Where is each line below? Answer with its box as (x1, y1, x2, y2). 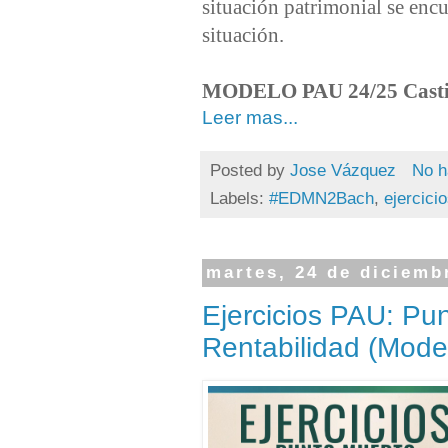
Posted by (210, 160, 290, 180)
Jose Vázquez (290, 160, 396, 180)
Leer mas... (202, 106, 298, 128)
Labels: (210, 189, 269, 209)
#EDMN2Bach (269, 189, 374, 209)
